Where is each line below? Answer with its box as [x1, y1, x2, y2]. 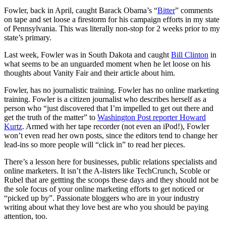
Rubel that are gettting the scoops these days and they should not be [4, 175, 218, 184]
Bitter [157, 6, 175, 15]
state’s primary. [4, 33, 51, 42]
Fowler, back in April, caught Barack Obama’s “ [4, 6, 157, 15]
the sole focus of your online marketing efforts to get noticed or [4, 184, 204, 193]
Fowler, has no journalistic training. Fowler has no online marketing [4, 85, 219, 94]
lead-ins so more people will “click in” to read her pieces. [4, 140, 185, 149]
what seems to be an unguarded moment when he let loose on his [4, 59, 210, 68]
